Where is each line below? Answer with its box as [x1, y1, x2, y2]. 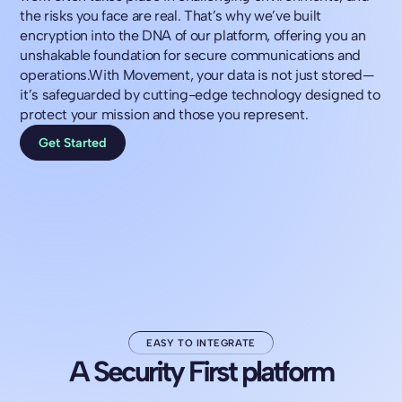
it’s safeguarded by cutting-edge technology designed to [20, 86, 380, 104]
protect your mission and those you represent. [20, 106, 309, 124]
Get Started [39, 134, 108, 151]
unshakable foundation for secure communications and [20, 47, 362, 65]
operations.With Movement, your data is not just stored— [20, 66, 374, 84]
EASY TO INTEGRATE [146, 336, 256, 349]
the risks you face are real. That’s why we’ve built [20, 7, 322, 25]
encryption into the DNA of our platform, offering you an [20, 27, 366, 45]
